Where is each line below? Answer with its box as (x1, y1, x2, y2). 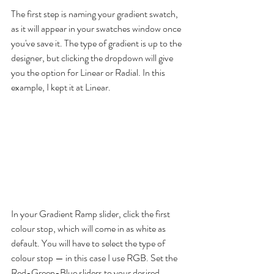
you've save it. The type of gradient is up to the (11, 36, 183, 51)
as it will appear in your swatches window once (11, 21, 183, 36)
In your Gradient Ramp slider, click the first (11, 206, 172, 221)
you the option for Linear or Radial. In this (11, 65, 167, 80)
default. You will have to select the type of (11, 235, 167, 250)
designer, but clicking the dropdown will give (11, 51, 175, 65)
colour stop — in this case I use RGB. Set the (11, 250, 179, 265)
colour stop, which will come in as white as (11, 221, 168, 235)
